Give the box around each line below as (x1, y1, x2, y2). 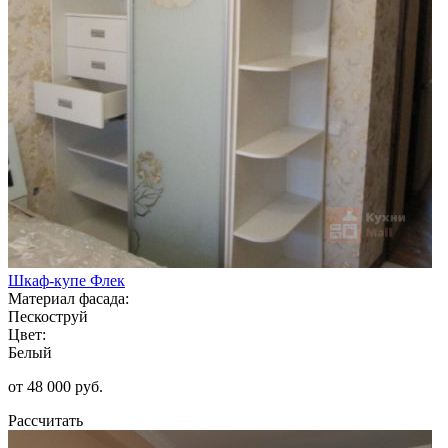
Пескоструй (8, 307, 88, 325)
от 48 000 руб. (8, 377, 103, 395)
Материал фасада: (8, 289, 129, 307)
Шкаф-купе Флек (8, 271, 125, 289)
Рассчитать (8, 411, 83, 429)
